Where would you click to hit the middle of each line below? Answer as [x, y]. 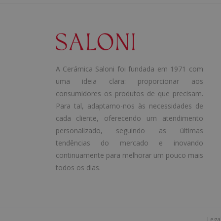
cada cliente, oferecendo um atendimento [129, 118]
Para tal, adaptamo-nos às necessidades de [129, 106]
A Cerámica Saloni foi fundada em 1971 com [129, 69]
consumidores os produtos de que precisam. [129, 93]
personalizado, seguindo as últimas [129, 130]
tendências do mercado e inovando [129, 143]
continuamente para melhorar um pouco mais [129, 155]
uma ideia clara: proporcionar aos [129, 81]
